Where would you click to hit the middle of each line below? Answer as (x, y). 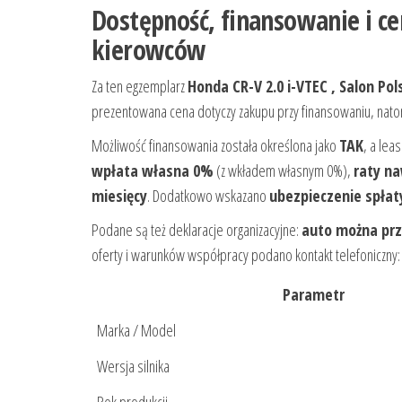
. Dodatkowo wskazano (208, 196)
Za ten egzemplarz (140, 87)
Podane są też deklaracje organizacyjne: (197, 230)
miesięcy (119, 196)
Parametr (313, 295)
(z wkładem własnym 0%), (284, 171)
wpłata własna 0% (153, 171)
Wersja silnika (133, 367)
